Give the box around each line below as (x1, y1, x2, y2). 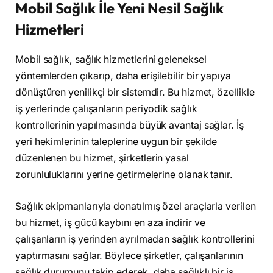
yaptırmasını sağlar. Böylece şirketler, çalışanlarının (15, 249, 243, 261)
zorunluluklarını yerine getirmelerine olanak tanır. (15, 169, 233, 181)
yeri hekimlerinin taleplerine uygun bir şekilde (15, 136, 218, 148)
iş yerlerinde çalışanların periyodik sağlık (15, 103, 197, 115)
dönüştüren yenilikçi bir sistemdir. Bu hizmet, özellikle (15, 87, 255, 99)
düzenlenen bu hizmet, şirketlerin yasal (15, 152, 189, 165)
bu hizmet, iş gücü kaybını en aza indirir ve (15, 216, 205, 229)
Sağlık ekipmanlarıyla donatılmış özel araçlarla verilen (15, 200, 256, 212)
